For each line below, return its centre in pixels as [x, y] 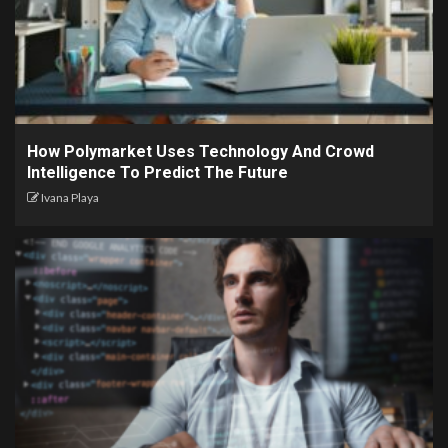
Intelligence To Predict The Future [157, 172]
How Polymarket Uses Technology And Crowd [200, 151]
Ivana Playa [70, 197]
